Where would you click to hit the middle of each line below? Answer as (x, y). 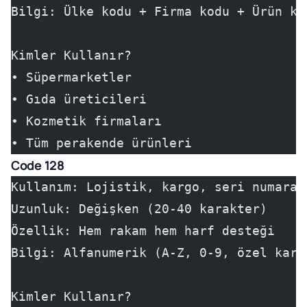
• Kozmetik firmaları (86, 121)
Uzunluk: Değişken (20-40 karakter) (139, 209)
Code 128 (38, 165)
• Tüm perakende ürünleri (101, 143)
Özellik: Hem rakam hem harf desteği (143, 231)
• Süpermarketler (71, 77)
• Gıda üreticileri (79, 99)
